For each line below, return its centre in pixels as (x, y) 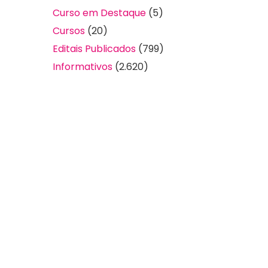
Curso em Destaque (99, 13)
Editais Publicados (94, 49)
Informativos (83, 67)
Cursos (69, 31)
